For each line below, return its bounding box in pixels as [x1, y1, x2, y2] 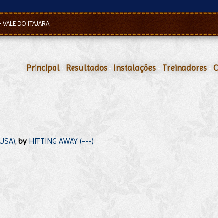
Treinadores [162, 63, 207, 73]
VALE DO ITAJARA [3, 20, 49, 27]
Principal [26, 63, 59, 73]
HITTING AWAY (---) [29, 136, 94, 145]
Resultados [66, 63, 107, 73]
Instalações [113, 63, 156, 73]
